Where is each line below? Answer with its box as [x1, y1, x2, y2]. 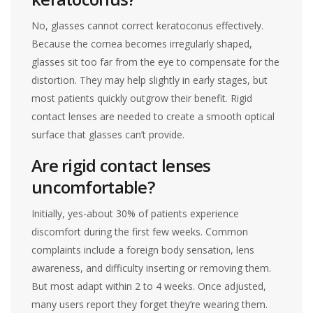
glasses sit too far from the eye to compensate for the [31, 54, 280, 68]
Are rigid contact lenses [31, 153, 211, 177]
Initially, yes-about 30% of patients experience [31, 206, 240, 220]
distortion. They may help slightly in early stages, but [31, 73, 268, 87]
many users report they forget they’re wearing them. [31, 297, 268, 311]
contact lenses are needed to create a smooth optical [31, 109, 275, 123]
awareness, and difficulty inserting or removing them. [31, 261, 272, 275]
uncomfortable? [31, 175, 154, 198]
